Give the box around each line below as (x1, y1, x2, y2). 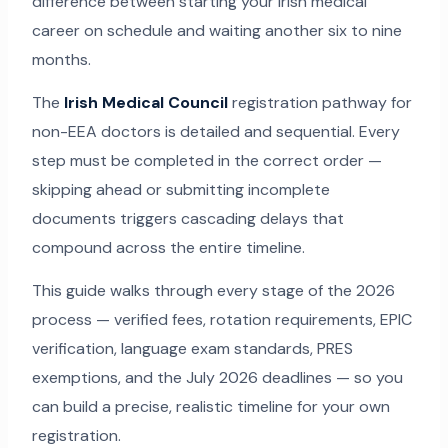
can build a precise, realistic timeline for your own (31, 396, 390, 418)
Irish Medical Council (63, 92, 228, 114)
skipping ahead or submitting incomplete (31, 179, 330, 201)
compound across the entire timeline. (31, 237, 305, 259)
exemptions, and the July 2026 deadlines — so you (31, 367, 403, 389)
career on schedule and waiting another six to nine (31, 20, 402, 42)
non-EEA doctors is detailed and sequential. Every (31, 121, 400, 143)
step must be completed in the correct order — (31, 150, 382, 172)
